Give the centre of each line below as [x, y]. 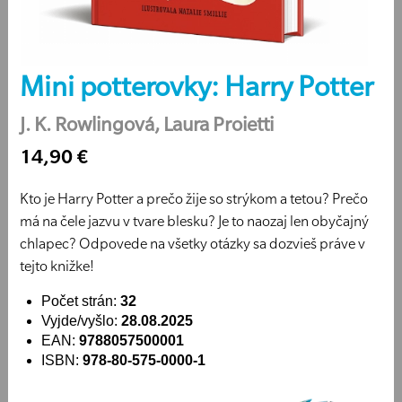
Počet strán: [80, 301]
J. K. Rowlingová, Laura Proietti [146, 124]
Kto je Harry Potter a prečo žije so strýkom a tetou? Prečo [193, 198]
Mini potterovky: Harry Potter [196, 87]
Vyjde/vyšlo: [81, 320]
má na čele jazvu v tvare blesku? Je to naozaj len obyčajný [194, 220]
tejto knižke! [57, 265]
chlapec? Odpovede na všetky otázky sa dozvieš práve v [192, 243]
